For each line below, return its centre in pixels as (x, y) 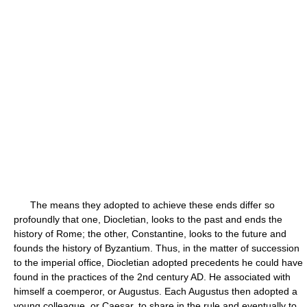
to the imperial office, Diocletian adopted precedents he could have (158, 262)
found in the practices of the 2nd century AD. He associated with (152, 277)
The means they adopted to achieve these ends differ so (144, 205)
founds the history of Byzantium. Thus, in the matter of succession (157, 248)
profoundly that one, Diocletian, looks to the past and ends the (148, 219)
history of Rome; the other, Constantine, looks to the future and (150, 234)
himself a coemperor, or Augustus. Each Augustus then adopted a (156, 291)
